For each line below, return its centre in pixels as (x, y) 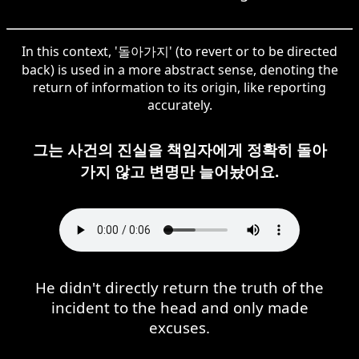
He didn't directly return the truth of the (179, 287)
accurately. (179, 105)
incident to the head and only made (179, 307)
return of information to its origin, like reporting (179, 87)
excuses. (179, 327)
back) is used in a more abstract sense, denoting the (179, 69)
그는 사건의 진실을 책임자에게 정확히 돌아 (179, 149)
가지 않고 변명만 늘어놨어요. (179, 171)
